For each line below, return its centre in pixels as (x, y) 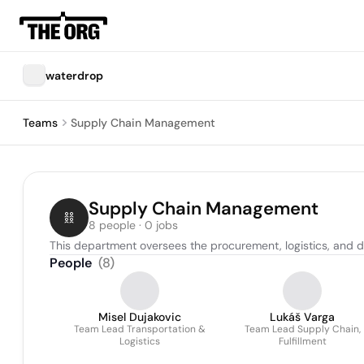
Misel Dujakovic (140, 317)
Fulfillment (302, 341)
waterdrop (74, 76)
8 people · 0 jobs (133, 225)
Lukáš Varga (302, 317)
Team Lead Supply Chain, (302, 329)
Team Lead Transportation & (140, 329)
